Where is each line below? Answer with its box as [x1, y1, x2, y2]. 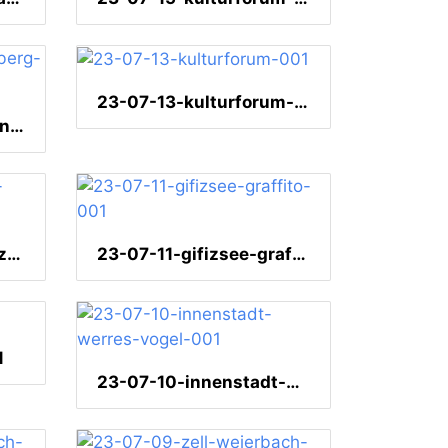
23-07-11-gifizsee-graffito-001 [292, 244, 306, 265]
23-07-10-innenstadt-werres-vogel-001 [286, 372, 300, 393]
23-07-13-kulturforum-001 [294, 92, 308, 113]
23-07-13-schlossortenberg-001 [10, 116, 24, 137]
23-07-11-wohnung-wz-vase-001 [7, 244, 21, 265]
